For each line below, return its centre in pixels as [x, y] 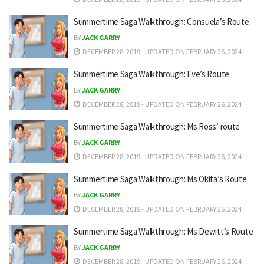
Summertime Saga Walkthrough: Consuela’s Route [161, 22]
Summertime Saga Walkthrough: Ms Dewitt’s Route [164, 231]
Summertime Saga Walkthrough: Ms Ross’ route [157, 126]
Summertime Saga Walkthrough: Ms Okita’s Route [160, 179]
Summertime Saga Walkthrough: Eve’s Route [151, 74]
